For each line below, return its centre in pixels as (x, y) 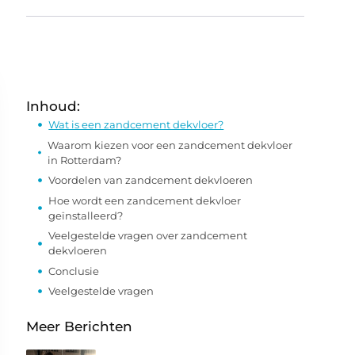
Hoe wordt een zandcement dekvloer (145, 200)
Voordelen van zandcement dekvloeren (151, 180)
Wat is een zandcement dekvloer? (136, 124)
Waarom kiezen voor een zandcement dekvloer (170, 145)
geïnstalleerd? (86, 215)
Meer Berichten (80, 326)
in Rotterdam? (85, 160)
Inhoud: (53, 106)
